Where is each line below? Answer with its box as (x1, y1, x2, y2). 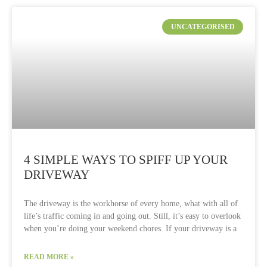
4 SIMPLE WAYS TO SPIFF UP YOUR (24, 153, 228, 167)
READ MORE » (24, 253, 74, 261)
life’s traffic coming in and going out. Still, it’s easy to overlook (24, 212, 241, 221)
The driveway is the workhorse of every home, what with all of (24, 199, 238, 208)
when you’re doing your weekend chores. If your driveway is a (24, 224, 237, 233)
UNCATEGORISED (170, 23, 235, 32)
